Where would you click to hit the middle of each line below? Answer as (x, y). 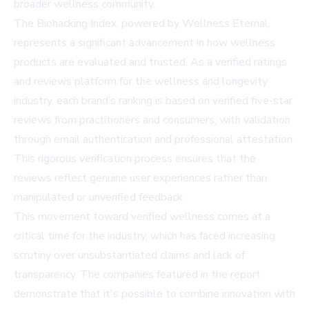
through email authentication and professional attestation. (154, 139)
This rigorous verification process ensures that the (135, 158)
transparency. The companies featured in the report (137, 274)
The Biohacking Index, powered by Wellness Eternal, (142, 23)
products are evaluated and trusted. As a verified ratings (150, 62)
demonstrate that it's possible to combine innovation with (154, 293)
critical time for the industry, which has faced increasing (144, 236)
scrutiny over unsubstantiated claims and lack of (129, 255)
